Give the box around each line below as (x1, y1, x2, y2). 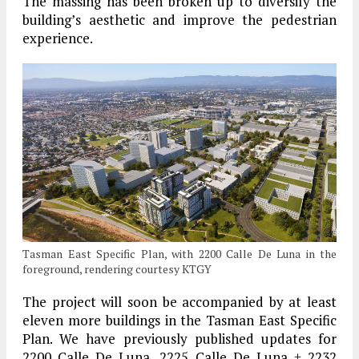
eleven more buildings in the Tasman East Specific (22, 310, 337, 329)
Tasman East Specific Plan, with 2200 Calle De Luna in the (22, 245, 337, 261)
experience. (22, 28, 93, 47)
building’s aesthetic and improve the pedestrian (22, 10, 337, 29)
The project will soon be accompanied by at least (22, 292, 337, 311)
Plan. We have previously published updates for (22, 329, 337, 348)
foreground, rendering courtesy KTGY (22, 260, 212, 276)
